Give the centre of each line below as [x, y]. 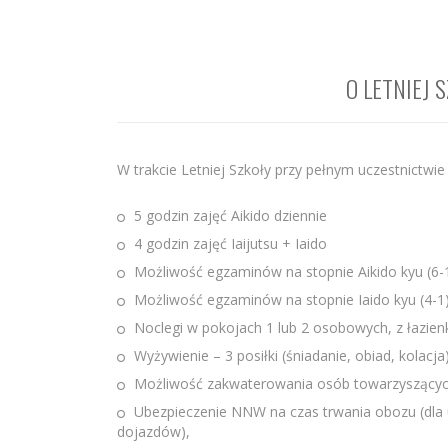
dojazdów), [153, 432]
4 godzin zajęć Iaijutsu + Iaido [230, 244]
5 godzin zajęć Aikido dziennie [230, 216]
